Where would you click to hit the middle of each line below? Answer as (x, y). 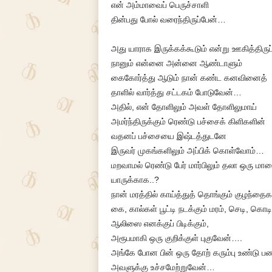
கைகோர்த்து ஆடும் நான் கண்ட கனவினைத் (189, 78)
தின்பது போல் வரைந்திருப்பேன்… (168, 19)
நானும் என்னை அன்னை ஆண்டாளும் (176, 63)
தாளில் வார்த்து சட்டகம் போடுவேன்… (176, 92)
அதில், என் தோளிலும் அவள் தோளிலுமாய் (184, 107)
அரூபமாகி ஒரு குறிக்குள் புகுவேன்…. (176, 238)
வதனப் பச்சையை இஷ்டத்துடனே (168, 136)
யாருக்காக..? (135, 180)
